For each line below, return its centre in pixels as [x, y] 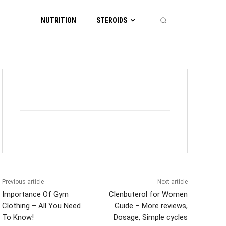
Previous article [23, 182]
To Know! [18, 217]
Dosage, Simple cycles [150, 217]
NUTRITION [59, 20]
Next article [172, 182]
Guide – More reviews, [151, 206]
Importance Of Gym [35, 194]
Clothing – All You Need [41, 206]
